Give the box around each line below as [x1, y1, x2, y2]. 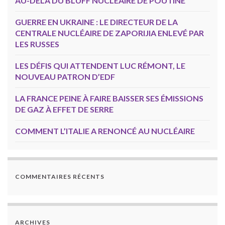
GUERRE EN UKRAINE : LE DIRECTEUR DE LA [15, 17, 178, 27]
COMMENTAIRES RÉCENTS [15, 172, 104, 180]
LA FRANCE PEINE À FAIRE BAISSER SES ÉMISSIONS [15, 93, 203, 103]
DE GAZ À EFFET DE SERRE [15, 104, 114, 114]
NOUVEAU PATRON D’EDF [15, 71, 115, 81]
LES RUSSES [15, 39, 59, 49]
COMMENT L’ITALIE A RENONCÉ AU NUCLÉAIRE [15, 126, 195, 136]
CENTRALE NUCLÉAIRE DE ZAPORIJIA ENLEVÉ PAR [15, 28, 204, 38]
